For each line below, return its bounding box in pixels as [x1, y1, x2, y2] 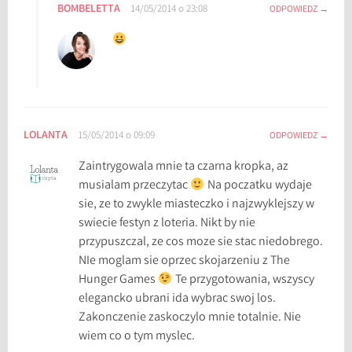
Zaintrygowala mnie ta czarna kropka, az [79, 158, 289, 177]
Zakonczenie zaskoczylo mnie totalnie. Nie [79, 309, 302, 328]
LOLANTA [24, 128, 68, 145]
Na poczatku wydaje [204, 177, 312, 196]
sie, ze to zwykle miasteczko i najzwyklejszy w [79, 196, 315, 214]
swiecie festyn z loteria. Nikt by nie [79, 214, 256, 233]
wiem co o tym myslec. [79, 328, 196, 346]
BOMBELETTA [57, 2, 121, 18]
